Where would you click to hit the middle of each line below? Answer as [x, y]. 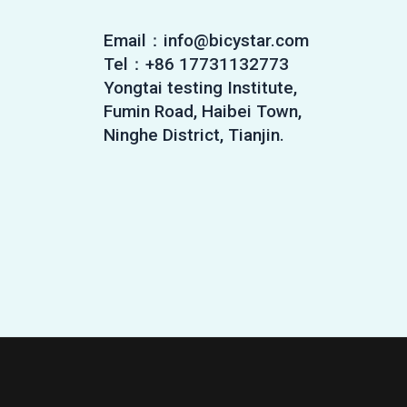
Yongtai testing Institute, [200, 87]
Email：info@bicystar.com [206, 40]
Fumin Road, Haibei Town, [202, 111]
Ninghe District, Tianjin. [194, 134]
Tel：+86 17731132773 [196, 64]
